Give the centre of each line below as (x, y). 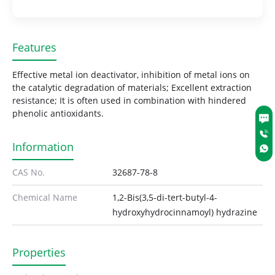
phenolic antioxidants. (58, 114)
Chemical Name (45, 198)
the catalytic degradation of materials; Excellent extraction (132, 88)
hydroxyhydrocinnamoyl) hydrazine (185, 212)
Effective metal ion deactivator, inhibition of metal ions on (131, 75)
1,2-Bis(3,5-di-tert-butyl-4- (165, 198)
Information (43, 147)
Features (34, 48)
